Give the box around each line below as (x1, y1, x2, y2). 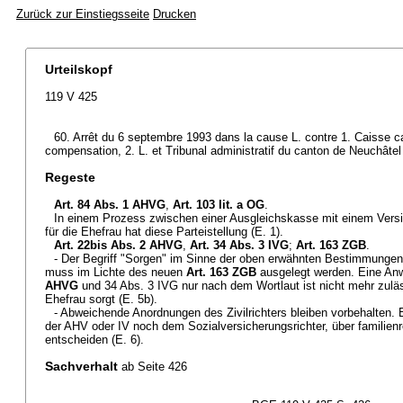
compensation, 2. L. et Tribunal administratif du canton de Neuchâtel (45, 144, 401, 157)
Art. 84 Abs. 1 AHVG (54, 198, 166, 211)
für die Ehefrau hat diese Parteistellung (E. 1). (45, 225, 283, 238)
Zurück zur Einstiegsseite (16, 7, 149, 21)
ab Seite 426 (121, 360, 187, 373)
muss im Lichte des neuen (45, 265, 186, 279)
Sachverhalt (45, 359, 118, 373)
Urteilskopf (45, 62, 112, 76)
